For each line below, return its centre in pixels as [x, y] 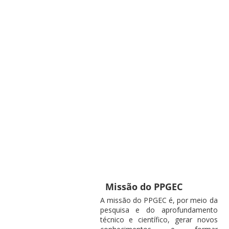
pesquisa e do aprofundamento [159, 210]
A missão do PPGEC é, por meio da [159, 200]
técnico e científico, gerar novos [159, 220]
